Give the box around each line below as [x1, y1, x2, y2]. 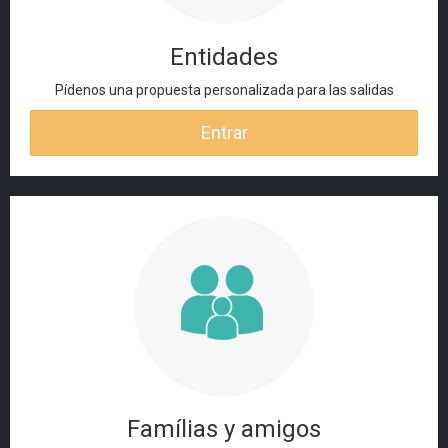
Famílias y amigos [127, 415, 321, 443]
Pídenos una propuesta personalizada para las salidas [54, 82, 394, 98]
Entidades [170, 43, 278, 71]
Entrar [200, 122, 248, 143]
